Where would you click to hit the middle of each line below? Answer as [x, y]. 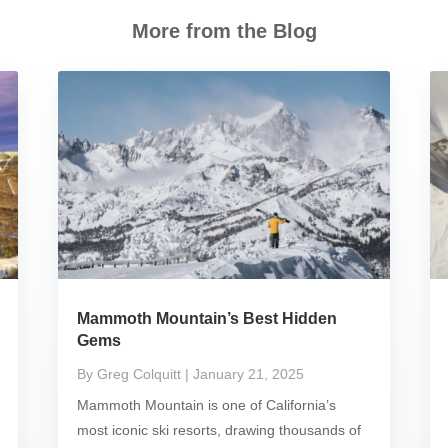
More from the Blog [224, 31]
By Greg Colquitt [129, 373]
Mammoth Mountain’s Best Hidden [207, 318]
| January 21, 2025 [245, 373]
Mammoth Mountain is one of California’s [207, 404]
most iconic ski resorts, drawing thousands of [219, 429]
